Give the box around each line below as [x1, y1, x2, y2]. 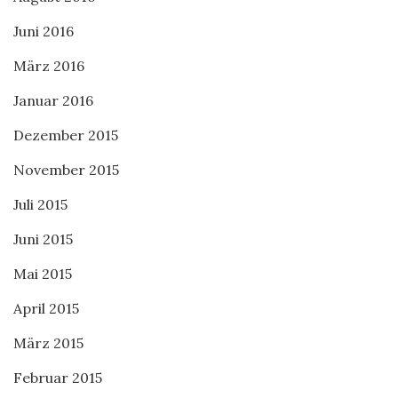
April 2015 [13, 299, 79, 317]
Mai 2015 [13, 265, 72, 283]
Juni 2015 [13, 230, 73, 248]
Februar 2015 [13, 369, 102, 386]
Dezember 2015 [13, 126, 118, 144]
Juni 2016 [13, 22, 74, 40]
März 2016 [13, 57, 84, 75]
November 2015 [13, 161, 119, 179]
